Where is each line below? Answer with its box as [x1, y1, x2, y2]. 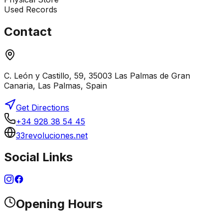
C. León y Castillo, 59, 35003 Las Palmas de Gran [4, 70, 190, 81]
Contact [4, 24, 52, 39]
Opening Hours [16, 197, 103, 212]
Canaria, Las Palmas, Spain [4, 80, 107, 91]
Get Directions [16, 102, 69, 112]
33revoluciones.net [16, 130, 88, 140]
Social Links [4, 150, 73, 165]
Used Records [4, 4, 57, 14]
